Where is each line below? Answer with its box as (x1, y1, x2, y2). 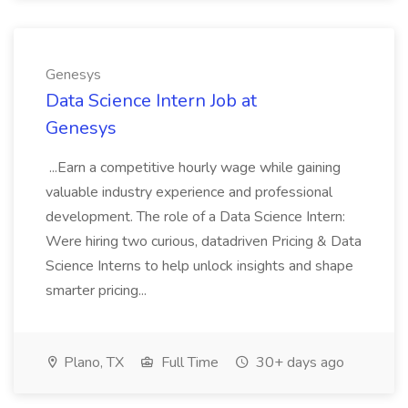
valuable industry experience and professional (46, 182, 332, 202)
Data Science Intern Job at (46, 88, 257, 113)
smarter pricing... (46, 280, 150, 301)
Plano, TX (60, 352, 124, 372)
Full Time (158, 352, 219, 372)
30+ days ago (252, 352, 344, 372)
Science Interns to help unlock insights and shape (46, 256, 353, 276)
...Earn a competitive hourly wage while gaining (46, 158, 341, 178)
